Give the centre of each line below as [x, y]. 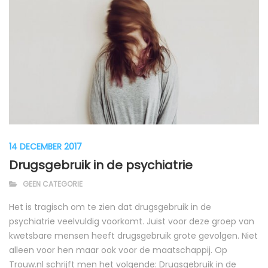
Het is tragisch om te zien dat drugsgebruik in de [110, 207]
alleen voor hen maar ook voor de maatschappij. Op [118, 250]
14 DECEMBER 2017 [45, 146]
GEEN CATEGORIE [53, 184]
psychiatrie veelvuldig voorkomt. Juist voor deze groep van [132, 221]
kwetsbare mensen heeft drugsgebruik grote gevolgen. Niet [133, 235]
